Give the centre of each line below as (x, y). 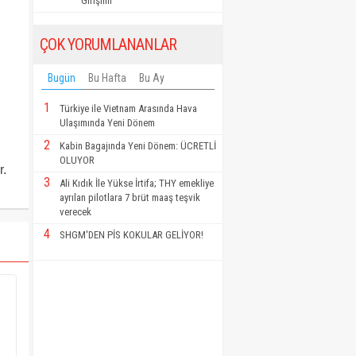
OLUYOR (77, 160)
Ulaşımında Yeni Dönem (107, 122)
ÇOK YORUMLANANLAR (108, 44)
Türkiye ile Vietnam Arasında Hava (128, 108)
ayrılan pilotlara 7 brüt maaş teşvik (130, 197)
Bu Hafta (107, 77)
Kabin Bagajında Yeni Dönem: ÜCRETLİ (138, 145)
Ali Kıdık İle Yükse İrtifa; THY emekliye (137, 183)
